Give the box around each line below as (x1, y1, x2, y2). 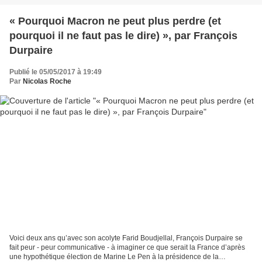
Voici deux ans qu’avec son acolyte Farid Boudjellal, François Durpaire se (9, 233, 243, 242)
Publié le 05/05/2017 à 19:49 (9, 68, 102, 77)
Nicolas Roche (23, 77, 71, 86)
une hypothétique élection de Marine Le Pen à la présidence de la (9, 252, 219, 261)
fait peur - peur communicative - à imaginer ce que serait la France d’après (9, 243, 245, 251)
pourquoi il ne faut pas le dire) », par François (9, 30, 237, 42)
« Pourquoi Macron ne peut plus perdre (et (9, 15, 221, 27)
